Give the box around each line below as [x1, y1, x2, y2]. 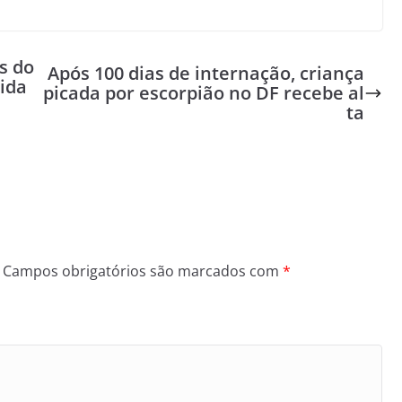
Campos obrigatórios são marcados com [3, 261, 283, 281]
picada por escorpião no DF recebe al [42, 81, 364, 105]
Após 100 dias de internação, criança [47, 61, 364, 85]
